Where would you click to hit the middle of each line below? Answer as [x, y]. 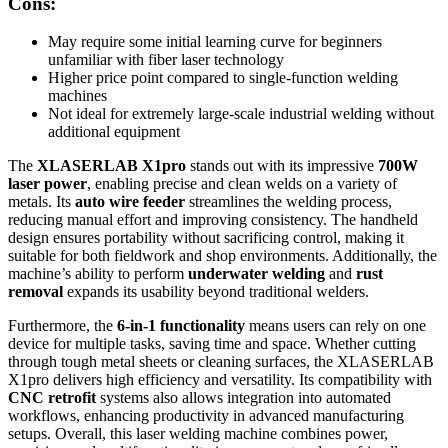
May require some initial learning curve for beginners [215, 42]
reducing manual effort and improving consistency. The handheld [213, 220]
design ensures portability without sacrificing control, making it [206, 238]
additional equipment [114, 132]
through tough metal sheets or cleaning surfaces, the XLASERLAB [221, 362]
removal [35, 292]
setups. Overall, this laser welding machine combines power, [198, 434]
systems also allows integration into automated [243, 398]
